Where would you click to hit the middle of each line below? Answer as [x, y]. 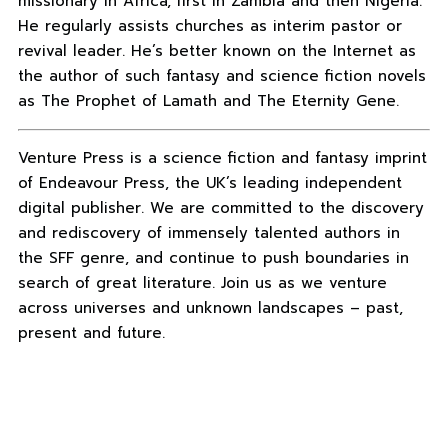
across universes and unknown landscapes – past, [210, 308]
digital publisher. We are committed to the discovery [220, 208]
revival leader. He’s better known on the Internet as [216, 51]
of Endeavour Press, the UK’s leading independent [209, 183]
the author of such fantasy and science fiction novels [221, 76]
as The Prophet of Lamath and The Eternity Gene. [208, 101]
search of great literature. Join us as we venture [202, 283]
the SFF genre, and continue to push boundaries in [213, 258]
